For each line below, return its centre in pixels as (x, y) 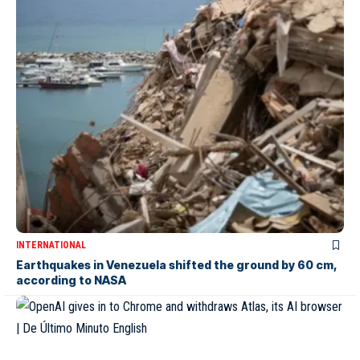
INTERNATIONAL (51, 245)
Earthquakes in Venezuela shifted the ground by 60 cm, (177, 265)
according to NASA (71, 280)
